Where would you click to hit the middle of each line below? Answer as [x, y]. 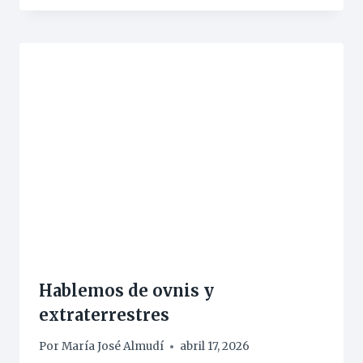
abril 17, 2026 [215, 347]
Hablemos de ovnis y [126, 290]
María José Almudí [113, 347]
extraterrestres [104, 314]
